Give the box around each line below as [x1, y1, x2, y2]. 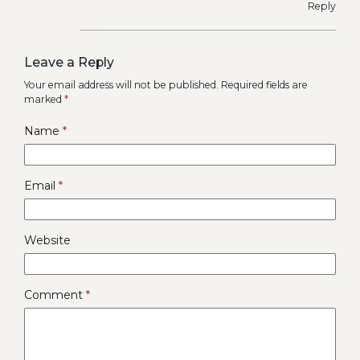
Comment [24, 287, 86, 302]
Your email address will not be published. [24, 78, 219, 91]
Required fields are [221, 78, 308, 91]
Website [24, 232, 71, 247]
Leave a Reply [24, 54, 114, 70]
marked [24, 92, 64, 105]
